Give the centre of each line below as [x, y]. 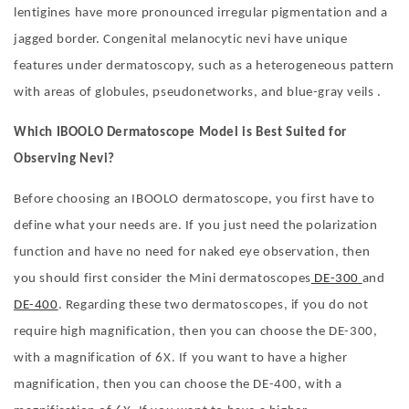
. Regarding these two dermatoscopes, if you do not [213, 306]
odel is [234, 133]
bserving [52, 160]
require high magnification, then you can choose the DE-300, [196, 332]
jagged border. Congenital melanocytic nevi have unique [181, 40]
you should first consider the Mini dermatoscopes [163, 279]
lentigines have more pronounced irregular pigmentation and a [201, 14]
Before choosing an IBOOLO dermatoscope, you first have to [194, 200]
